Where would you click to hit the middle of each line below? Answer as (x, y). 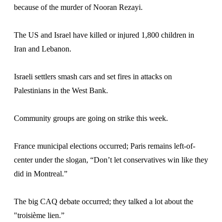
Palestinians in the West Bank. (61, 90)
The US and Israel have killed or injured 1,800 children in (104, 35)
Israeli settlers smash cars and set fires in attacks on (93, 77)
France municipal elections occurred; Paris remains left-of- (105, 146)
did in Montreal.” (41, 174)
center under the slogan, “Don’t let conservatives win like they (111, 160)
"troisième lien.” (39, 215)
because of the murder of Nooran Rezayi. (78, 7)
